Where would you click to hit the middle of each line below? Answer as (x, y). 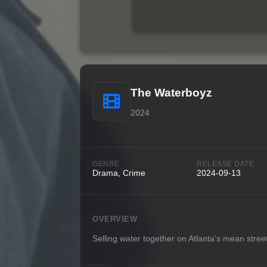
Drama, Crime (119, 173)
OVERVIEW (115, 219)
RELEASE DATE (226, 164)
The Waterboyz (172, 92)
